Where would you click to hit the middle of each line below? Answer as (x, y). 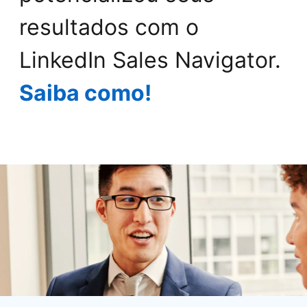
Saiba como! (85, 93)
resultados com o (109, 27)
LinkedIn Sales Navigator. (150, 60)
